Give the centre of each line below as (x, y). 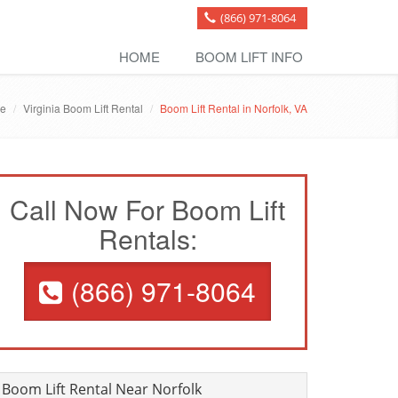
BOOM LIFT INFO (249, 56)
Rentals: (147, 239)
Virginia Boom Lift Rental (83, 108)
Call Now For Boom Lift (147, 209)
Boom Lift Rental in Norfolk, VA (234, 108)
